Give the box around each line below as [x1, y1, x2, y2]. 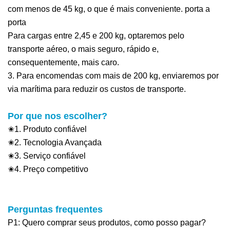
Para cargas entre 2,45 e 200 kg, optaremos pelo [8, 31, 184, 40]
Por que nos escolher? [8, 110, 107, 121]
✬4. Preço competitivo [8, 164, 88, 174]
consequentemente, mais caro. [8, 57, 119, 67]
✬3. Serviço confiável [8, 151, 86, 160]
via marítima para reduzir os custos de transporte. [8, 84, 186, 93]
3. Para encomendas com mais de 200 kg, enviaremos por [8, 71, 219, 80]
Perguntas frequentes [8, 204, 103, 215]
